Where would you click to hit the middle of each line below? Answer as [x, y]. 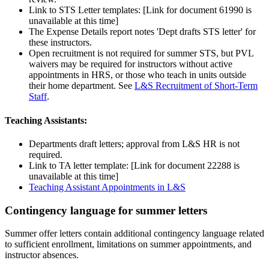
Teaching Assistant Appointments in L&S [107, 187]
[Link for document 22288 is [185, 165]
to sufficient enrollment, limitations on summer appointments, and [128, 244]
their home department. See [82, 86]
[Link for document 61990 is [197, 10]
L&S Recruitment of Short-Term [196, 86]
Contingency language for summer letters [106, 210]
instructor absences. [42, 255]
